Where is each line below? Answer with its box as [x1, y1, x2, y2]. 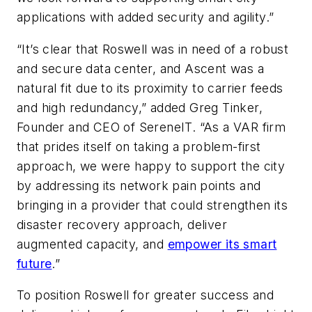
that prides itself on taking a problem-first [17, 139, 261, 154]
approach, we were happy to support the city [17, 158, 286, 173]
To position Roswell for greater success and [17, 288, 274, 303]
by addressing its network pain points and [17, 178, 261, 193]
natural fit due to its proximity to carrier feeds [17, 80, 283, 95]
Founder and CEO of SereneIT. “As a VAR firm [17, 119, 286, 134]
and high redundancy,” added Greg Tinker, [17, 100, 263, 115]
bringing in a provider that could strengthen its [17, 197, 288, 212]
